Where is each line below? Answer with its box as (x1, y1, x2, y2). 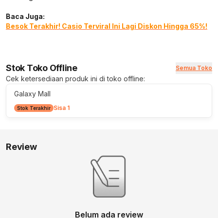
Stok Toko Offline (6, 63, 77, 73)
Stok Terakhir (17, 105, 51, 111)
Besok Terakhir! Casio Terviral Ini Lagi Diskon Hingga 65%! (6, 22, 207, 30)
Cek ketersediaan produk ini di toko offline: (6, 74, 145, 83)
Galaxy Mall (14, 90, 51, 98)
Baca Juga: (6, 12, 45, 20)
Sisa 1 (54, 104, 70, 111)
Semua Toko (176, 64, 212, 72)
